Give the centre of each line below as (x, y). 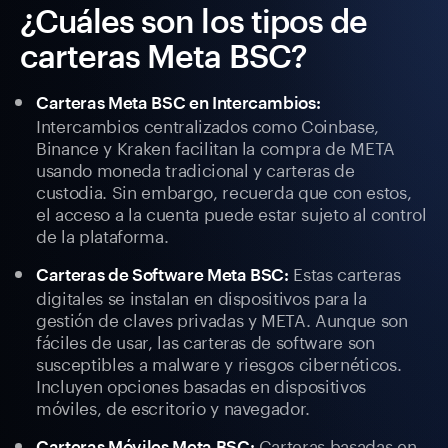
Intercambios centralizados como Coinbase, (208, 124)
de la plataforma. (102, 234)
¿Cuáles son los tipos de (193, 21)
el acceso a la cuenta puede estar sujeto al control (231, 212)
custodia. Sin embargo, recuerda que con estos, (224, 190)
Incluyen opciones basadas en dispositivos (201, 384)
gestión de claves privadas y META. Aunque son (222, 318)
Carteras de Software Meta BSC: (162, 274)
